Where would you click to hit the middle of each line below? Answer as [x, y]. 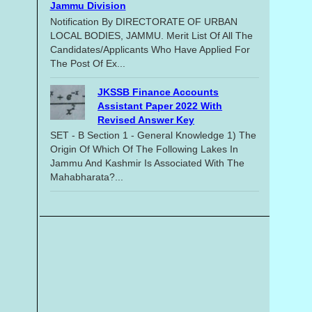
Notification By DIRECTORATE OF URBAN [143, 21]
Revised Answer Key [146, 119]
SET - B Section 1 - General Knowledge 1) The [153, 135]
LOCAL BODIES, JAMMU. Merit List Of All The [151, 35]
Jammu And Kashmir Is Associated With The [147, 163]
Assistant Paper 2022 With [160, 106]
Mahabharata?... [86, 177]
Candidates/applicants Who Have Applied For [150, 49]
